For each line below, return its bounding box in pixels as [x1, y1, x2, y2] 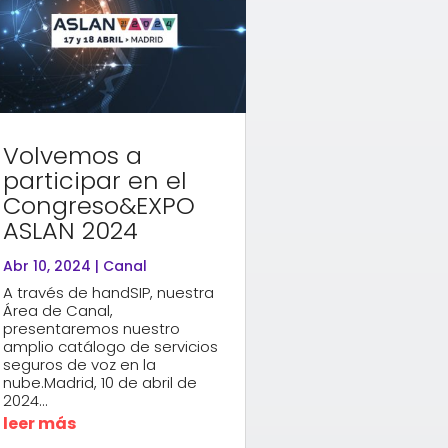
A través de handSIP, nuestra [2, 281, 214, 303]
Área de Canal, [2, 299, 113, 321]
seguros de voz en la [2, 353, 156, 375]
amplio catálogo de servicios [2, 335, 218, 357]
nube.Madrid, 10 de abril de [2, 371, 197, 393]
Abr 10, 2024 [2, 255, 91, 276]
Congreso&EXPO [2, 188, 195, 222]
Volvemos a [2, 138, 142, 172]
